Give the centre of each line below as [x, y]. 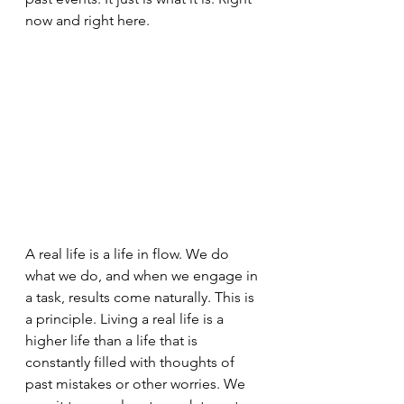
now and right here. [87, 20]
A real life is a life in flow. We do [129, 253]
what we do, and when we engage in [143, 275]
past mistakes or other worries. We [137, 383]
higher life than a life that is [113, 340]
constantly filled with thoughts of [132, 362]
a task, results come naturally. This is [142, 297]
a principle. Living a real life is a [126, 318]
